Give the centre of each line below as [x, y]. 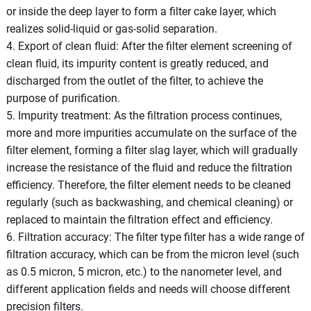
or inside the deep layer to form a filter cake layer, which [141, 11]
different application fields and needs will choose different [148, 289]
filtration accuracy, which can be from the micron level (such [152, 254]
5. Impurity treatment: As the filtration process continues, [144, 115]
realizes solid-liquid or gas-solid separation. [111, 28]
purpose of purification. [63, 98]
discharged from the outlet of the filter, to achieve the [134, 81]
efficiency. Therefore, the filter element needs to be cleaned [148, 185]
